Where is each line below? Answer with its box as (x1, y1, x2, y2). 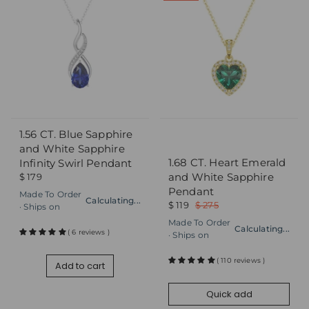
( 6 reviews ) (67, 227, 110, 237)
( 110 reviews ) (216, 255, 266, 265)
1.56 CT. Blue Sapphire (19, 127, 133, 141)
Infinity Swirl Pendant (19, 156, 132, 170)
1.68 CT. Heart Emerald (168, 155, 286, 169)
